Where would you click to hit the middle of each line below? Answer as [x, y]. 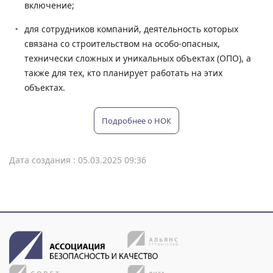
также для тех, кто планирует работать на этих [123, 73]
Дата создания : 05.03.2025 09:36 [78, 160]
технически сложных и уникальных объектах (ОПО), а [138, 58]
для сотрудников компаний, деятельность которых [131, 29]
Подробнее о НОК [136, 120]
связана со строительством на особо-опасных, [122, 43]
